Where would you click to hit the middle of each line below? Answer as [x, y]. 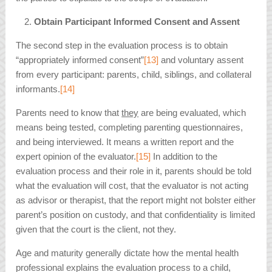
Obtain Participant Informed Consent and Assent [137, 22]
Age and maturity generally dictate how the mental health [127, 253]
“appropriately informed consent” [80, 60]
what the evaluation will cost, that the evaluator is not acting [132, 186]
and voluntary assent [201, 60]
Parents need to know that [69, 113]
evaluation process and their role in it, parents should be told [134, 171]
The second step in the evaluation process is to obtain [122, 46]
